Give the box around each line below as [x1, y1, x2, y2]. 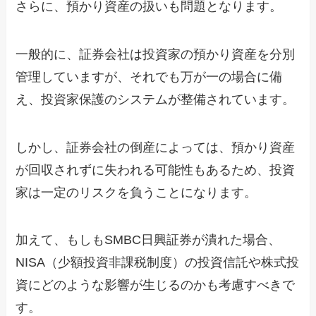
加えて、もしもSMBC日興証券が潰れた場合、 [16, 233, 281, 248]
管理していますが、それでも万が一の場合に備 [16, 69, 283, 84]
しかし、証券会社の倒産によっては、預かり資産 [16, 140, 296, 154]
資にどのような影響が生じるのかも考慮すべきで [16, 278, 296, 293]
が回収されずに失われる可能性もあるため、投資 [16, 162, 296, 177]
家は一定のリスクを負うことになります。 [16, 185, 257, 200]
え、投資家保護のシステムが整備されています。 [16, 92, 296, 107]
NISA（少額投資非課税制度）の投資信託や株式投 [16, 255, 300, 270]
